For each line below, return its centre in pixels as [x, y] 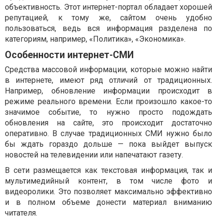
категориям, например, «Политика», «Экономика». [95, 39]
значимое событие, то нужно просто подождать [108, 112]
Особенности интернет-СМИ [69, 55]
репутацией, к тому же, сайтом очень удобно [108, 18]
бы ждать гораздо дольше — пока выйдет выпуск [108, 144]
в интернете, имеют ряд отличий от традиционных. [108, 80]
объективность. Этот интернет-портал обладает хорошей [108, 7]
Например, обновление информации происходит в [108, 91]
